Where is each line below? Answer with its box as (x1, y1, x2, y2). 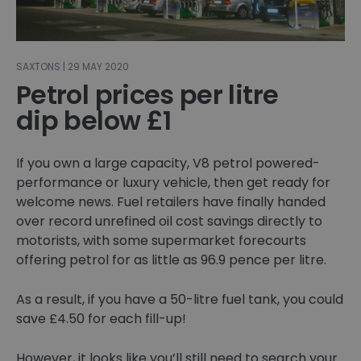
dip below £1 (16, 102, 172, 139)
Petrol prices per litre (16, 77, 279, 114)
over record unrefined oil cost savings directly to (16, 212, 322, 231)
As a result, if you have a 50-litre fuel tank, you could (16, 290, 343, 309)
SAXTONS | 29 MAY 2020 (16, 60, 129, 74)
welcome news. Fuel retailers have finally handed (16, 193, 326, 212)
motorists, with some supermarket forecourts (16, 231, 306, 251)
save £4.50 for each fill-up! (16, 309, 189, 329)
